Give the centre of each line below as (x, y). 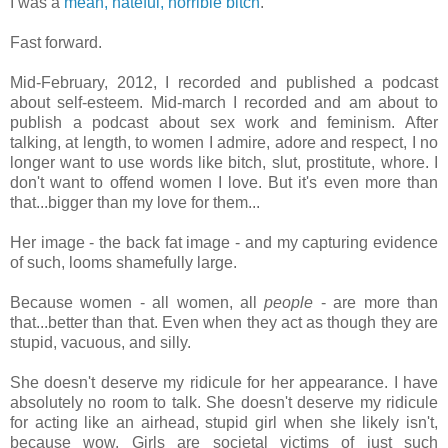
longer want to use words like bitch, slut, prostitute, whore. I (224, 162)
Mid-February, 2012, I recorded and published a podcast (224, 82)
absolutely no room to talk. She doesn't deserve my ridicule (224, 402)
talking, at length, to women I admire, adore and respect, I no (224, 142)
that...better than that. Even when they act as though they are (224, 322)
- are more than (379, 302)
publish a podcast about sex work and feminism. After (224, 122)
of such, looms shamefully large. (123, 262)
